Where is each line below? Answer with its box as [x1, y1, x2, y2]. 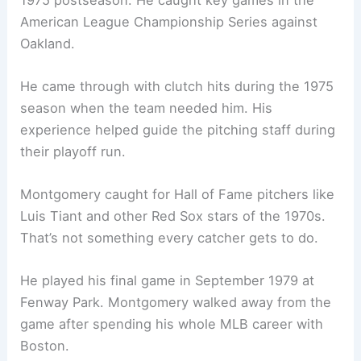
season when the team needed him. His [20, 99, 273, 116]
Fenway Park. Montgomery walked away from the [20, 294, 332, 311]
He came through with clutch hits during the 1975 [20, 77, 334, 94]
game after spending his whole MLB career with [20, 316, 324, 333]
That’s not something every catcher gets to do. [20, 230, 319, 247]
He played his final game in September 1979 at [20, 272, 315, 289]
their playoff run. [20, 143, 127, 160]
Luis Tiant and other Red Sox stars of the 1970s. [20, 208, 326, 225]
